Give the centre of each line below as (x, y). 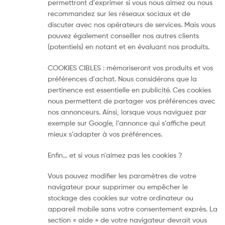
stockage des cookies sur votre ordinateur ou (121, 198)
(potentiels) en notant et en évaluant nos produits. (129, 46)
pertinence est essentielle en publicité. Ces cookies (129, 89)
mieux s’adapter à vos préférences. (105, 134)
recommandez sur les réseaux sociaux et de (119, 13)
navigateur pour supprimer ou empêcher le (118, 187)
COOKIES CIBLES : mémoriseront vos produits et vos (130, 67)
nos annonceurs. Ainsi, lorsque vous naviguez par (127, 111)
